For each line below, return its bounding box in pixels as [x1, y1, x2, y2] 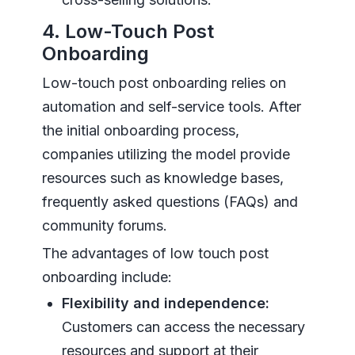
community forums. [41, 216, 167, 234]
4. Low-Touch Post [41, 19, 214, 43]
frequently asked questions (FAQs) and [41, 193, 298, 210]
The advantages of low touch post [41, 244, 269, 261]
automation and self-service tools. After [41, 97, 301, 115]
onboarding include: [41, 268, 172, 285]
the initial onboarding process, [41, 121, 239, 139]
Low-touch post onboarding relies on [41, 74, 286, 91]
